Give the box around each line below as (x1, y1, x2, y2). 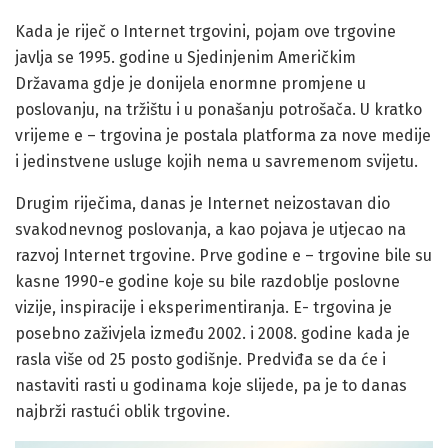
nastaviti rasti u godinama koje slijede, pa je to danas (15, 376, 407, 396)
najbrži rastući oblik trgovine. (15, 402, 230, 422)
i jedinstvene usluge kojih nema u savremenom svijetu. (15, 152, 418, 172)
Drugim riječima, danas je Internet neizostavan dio (15, 194, 390, 214)
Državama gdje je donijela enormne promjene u (15, 74, 366, 94)
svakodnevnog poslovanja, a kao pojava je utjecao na (15, 220, 406, 240)
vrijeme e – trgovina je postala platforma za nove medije (15, 126, 431, 146)
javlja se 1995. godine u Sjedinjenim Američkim (15, 48, 356, 68)
